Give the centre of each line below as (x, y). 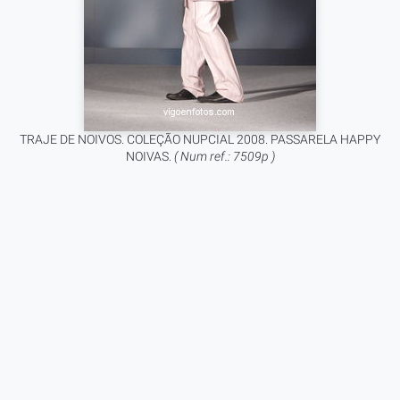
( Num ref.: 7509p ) (224, 156)
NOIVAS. (150, 156)
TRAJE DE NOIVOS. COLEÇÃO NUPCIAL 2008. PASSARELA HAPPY (200, 139)
